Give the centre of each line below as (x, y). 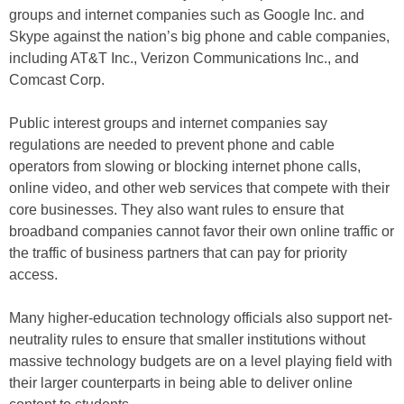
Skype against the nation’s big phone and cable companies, (199, 37)
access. (33, 275)
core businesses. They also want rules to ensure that (176, 210)
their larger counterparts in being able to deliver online (181, 383)
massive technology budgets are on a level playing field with (201, 361)
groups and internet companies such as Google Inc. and (187, 15)
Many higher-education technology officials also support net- (201, 318)
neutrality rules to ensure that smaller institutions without (187, 340)
